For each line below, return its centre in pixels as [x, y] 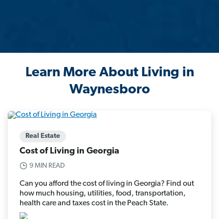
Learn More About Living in [109, 73]
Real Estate [43, 136]
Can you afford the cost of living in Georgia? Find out [107, 184]
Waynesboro [109, 90]
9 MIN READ [47, 166]
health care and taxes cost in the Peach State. [94, 203]
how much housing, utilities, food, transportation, [103, 193]
